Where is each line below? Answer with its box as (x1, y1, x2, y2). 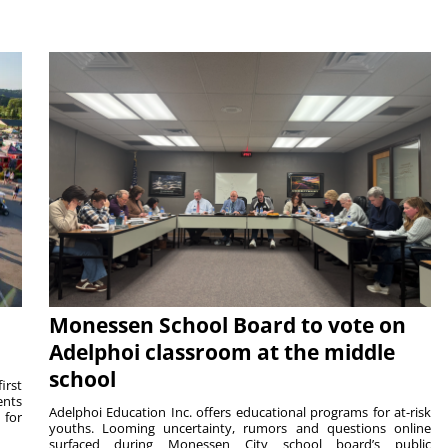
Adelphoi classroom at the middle (48, 338, 395, 367)
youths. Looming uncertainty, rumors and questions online (48, 419, 432, 438)
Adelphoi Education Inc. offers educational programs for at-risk (48, 403, 432, 422)
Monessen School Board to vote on (48, 311, 406, 340)
